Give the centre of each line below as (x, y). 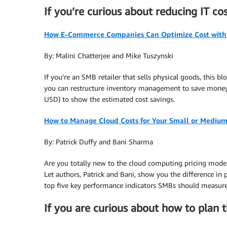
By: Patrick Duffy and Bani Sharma (99, 141)
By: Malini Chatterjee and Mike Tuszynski (109, 55)
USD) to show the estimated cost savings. (109, 99)
